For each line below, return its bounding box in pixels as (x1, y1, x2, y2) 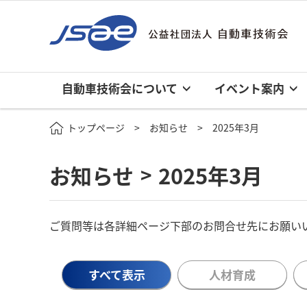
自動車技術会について (62, 79, 178, 97)
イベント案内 (214, 79, 285, 97)
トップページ (67, 121, 125, 134)
